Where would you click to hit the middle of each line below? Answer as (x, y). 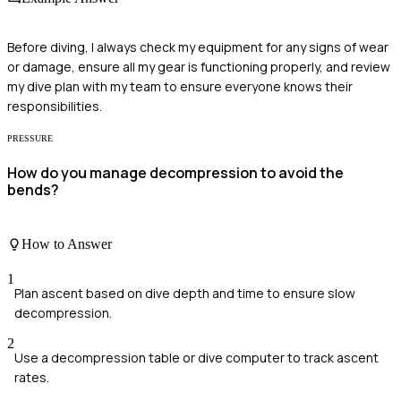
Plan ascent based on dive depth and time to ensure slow (185, 294)
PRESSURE (30, 139)
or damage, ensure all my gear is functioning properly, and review (199, 67)
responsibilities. (55, 107)
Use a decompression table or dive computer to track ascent (196, 358)
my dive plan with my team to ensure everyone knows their (180, 87)
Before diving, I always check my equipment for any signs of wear (198, 47)
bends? (33, 189)
